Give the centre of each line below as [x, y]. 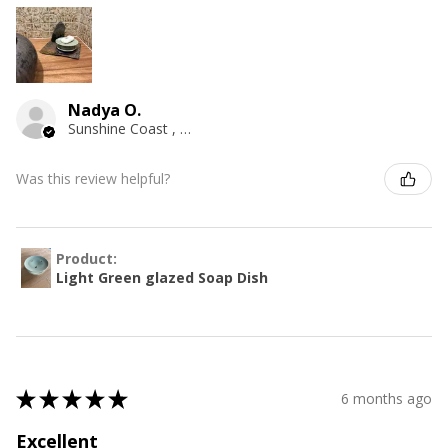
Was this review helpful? [93, 179]
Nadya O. [104, 109]
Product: [88, 258]
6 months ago [386, 399]
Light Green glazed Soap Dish [162, 277]
